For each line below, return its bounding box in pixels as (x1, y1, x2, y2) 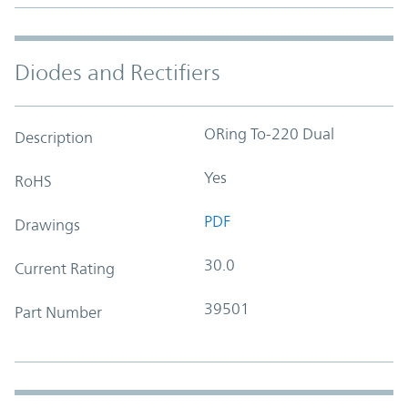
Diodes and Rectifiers (15, 59, 220, 86)
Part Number (15, 302, 102, 321)
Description (15, 127, 93, 147)
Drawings (15, 215, 80, 234)
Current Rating (15, 259, 115, 278)
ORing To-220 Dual (204, 124, 334, 143)
